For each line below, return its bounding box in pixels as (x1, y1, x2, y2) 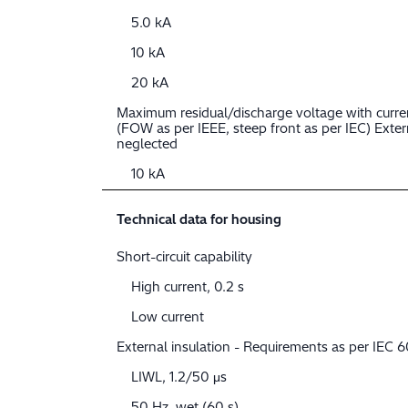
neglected (117, 136, 178, 153)
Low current (131, 309, 204, 326)
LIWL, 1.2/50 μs (131, 369, 227, 386)
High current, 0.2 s (131, 279, 244, 296)
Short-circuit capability (117, 249, 252, 266)
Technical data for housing (117, 211, 281, 229)
